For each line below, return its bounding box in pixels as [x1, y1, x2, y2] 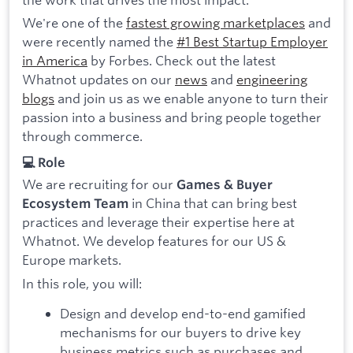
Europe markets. [22, 251, 121, 269]
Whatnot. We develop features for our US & [22, 232, 286, 250]
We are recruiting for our [22, 176, 176, 193]
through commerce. [22, 128, 143, 145]
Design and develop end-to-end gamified [60, 304, 306, 321]
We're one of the [22, 14, 126, 32]
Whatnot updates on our [22, 71, 175, 88]
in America [22, 52, 87, 69]
